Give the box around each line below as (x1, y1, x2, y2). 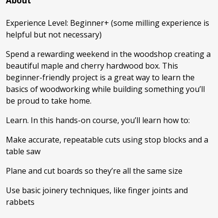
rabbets (6, 197, 35, 208)
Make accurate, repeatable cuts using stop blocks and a (6, 134, 208, 145)
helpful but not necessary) (6, 29, 102, 40)
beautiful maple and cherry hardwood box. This (6, 60, 178, 72)
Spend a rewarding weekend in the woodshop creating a (6, 49, 211, 60)
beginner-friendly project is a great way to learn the (6, 72, 195, 83)
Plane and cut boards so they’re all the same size (6, 165, 182, 177)
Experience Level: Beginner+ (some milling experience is (6, 18, 209, 29)
